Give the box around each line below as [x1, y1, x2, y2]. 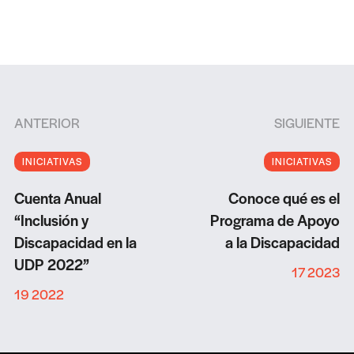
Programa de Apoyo [210, 209, 341, 232]
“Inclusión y [13, 209, 88, 232]
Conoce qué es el [228, 187, 341, 209]
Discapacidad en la [13, 232, 137, 254]
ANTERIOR [13, 113, 80, 133]
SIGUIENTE [274, 113, 341, 133]
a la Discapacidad [225, 232, 341, 254]
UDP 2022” [13, 254, 89, 276]
